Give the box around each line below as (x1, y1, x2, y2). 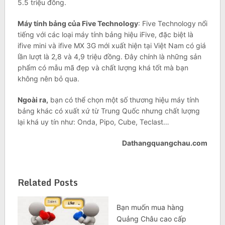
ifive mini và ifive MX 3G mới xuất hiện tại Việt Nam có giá (17, 41, 206, 50)
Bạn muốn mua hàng (116, 203, 184, 212)
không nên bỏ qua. (17, 74, 79, 83)
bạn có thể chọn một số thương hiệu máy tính (48, 95, 199, 104)
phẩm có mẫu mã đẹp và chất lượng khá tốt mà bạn (17, 63, 188, 72)
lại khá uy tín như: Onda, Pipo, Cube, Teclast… (17, 118, 169, 127)
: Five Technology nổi (138, 19, 207, 28)
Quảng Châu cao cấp (116, 214, 186, 223)
